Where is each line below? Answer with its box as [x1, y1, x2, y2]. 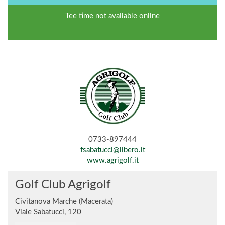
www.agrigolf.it [86, 157, 139, 164]
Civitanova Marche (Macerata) [15, 198, 113, 205]
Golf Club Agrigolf [15, 179, 110, 191]
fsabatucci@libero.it [80, 146, 145, 154]
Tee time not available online [65, 12, 160, 20]
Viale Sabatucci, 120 [15, 208, 81, 216]
